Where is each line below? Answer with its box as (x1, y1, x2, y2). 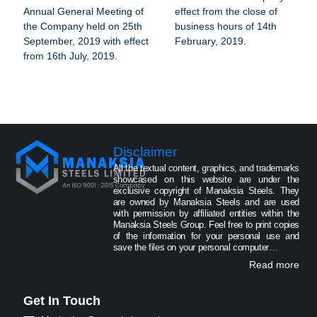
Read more (249, 259, 299, 270)
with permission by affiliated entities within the (113, 208, 299, 219)
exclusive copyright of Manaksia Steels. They (113, 185, 299, 196)
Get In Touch (23, 294, 100, 308)
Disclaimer (113, 144, 177, 159)
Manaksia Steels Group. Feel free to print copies (113, 219, 299, 230)
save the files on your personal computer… (113, 242, 278, 253)
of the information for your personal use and (113, 231, 299, 241)
